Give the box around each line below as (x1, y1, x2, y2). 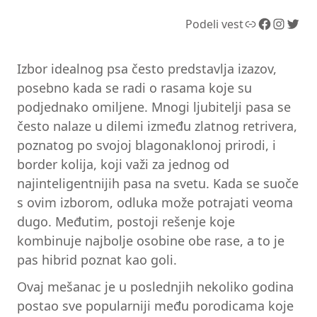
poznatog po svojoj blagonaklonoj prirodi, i (17, 137, 276, 154)
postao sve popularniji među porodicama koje (17, 296, 294, 314)
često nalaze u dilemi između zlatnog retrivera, (17, 117, 297, 135)
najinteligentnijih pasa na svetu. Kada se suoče (17, 175, 299, 192)
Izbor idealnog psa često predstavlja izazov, (17, 60, 277, 78)
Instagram (271, 12, 287, 34)
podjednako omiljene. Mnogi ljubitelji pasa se (17, 98, 291, 116)
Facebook (257, 12, 266, 34)
